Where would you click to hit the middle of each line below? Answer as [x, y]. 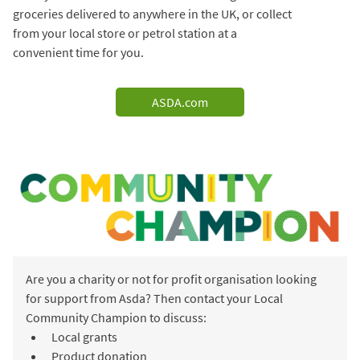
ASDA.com [180, 102]
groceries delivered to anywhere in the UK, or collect [152, 14]
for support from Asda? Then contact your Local [154, 298]
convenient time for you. [78, 53]
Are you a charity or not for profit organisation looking [171, 278]
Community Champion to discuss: [116, 317]
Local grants [84, 336]
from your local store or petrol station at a [125, 33]
